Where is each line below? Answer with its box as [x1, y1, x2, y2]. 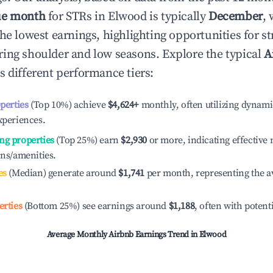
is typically [146, 9, 209, 24]
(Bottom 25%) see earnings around [22, 200, 169, 212]
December [208, 9, 263, 24]
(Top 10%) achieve [28, 99, 106, 111]
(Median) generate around [6, 167, 116, 179]
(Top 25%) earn [54, 134, 119, 146]
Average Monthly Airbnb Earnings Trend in [46, 229, 199, 240]
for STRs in [45, 9, 108, 24]
